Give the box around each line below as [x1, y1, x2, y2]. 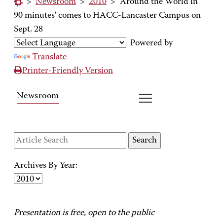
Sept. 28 [14, 25, 43, 34]
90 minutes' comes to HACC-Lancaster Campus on [14, 11, 201, 20]
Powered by [126, 39, 173, 48]
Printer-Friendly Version [22, 67, 113, 75]
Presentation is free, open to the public [14, 209, 154, 218]
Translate [32, 53, 67, 62]
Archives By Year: [14, 161, 77, 170]
